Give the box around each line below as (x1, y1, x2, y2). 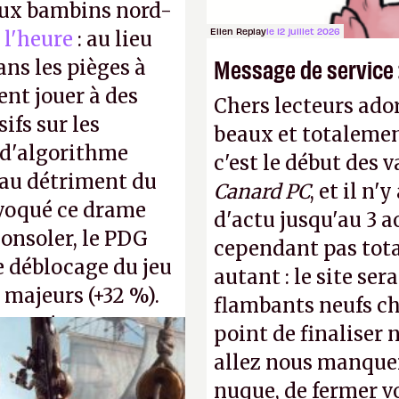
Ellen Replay (210, 25, 266, 37)
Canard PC (214, 179, 310, 204)
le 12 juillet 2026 (266, 25, 340, 37)
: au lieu (73, 27, 152, 52)
